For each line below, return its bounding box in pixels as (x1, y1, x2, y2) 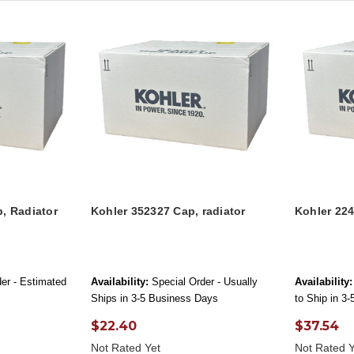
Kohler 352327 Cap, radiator (90, 205, 246, 218)
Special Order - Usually (151, 276, 258, 288)
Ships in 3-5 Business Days (90, 292, 218, 305)
